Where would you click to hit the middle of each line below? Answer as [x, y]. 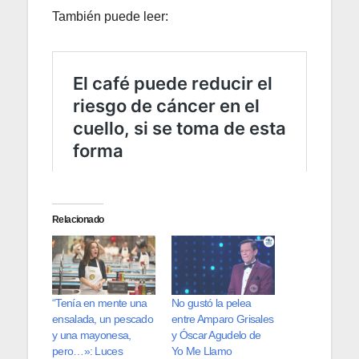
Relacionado [78, 220]
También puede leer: [110, 17]
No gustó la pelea [212, 303]
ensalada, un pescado [103, 319]
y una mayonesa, [92, 335]
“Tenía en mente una [100, 303]
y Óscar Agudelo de [216, 335]
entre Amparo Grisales [223, 319]
